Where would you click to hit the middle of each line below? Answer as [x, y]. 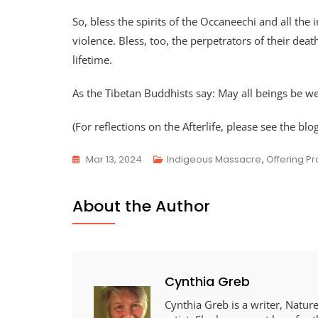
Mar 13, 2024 [114, 159]
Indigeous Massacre [214, 159]
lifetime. [92, 59]
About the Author [141, 206]
